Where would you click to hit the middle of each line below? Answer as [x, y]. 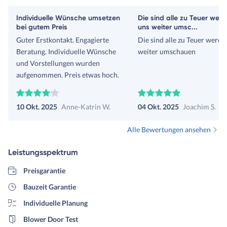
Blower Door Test [50, 219]
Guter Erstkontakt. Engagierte [63, 40]
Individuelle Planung [55, 203]
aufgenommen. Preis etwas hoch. [68, 75]
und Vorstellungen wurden [58, 63]
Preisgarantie [44, 171]
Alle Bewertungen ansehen [169, 130]
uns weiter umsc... [168, 27]
